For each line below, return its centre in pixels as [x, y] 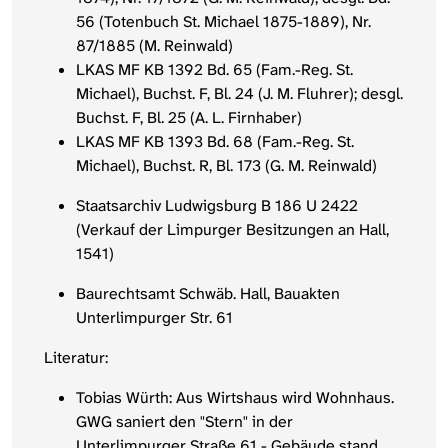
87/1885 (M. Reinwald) [154, 46]
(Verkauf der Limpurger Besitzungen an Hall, [232, 230]
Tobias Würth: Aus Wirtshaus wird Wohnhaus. [235, 398]
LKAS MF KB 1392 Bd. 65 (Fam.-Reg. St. [214, 70]
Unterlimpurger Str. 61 [154, 318]
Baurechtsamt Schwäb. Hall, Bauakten [208, 294]
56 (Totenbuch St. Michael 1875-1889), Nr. [223, 22]
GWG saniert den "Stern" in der [184, 422]
